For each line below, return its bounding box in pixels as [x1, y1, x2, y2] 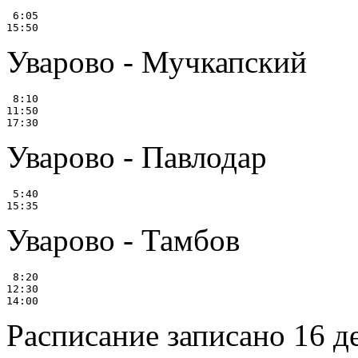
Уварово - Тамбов [6, 223, 240, 258]
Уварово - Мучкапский [6, 45, 307, 80]
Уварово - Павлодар [6, 140, 267, 175]
